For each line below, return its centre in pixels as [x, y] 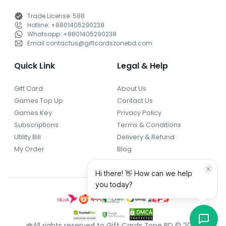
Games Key [33, 113]
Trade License [48, 16]
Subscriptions [36, 125]
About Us [132, 89]
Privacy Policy [139, 113]
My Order [29, 149]
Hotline [38, 25]
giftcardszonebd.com [118, 43]
